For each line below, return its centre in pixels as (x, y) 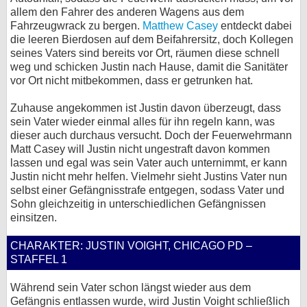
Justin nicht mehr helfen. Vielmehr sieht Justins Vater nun (149, 176)
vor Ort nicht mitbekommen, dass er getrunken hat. (132, 81)
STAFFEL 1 (39, 259)
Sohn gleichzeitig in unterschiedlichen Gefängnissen (138, 204)
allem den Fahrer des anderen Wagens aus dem (127, 12)
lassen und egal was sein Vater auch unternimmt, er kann (149, 163)
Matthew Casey (180, 26)
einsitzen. (34, 218)
